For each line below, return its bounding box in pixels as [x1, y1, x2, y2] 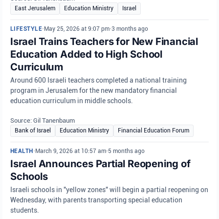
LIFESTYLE [10, 25, 43, 32]
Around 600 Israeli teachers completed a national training [10, 76, 187, 84]
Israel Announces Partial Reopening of [10, 157, 191, 170]
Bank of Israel [15, 127, 51, 134]
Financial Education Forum [118, 127, 189, 134]
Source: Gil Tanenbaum [10, 117, 75, 124]
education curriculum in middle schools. [10, 97, 133, 105]
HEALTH [10, 148, 33, 154]
